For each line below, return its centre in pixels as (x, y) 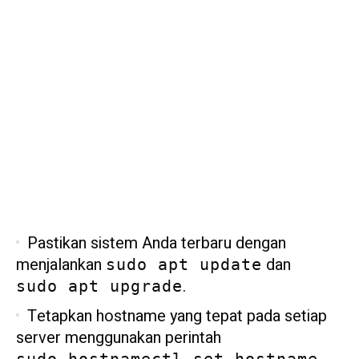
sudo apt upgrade (99, 286)
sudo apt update (184, 264)
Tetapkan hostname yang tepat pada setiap (177, 316)
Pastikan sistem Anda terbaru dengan (157, 243)
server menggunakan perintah (119, 337)
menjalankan (61, 264)
